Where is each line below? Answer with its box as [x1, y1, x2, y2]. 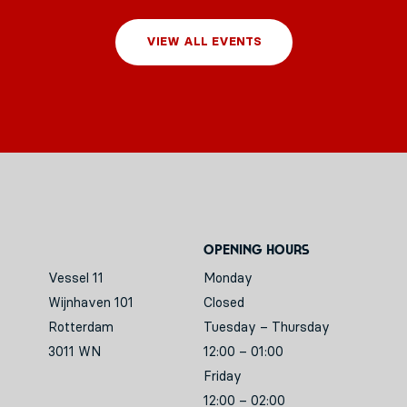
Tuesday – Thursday [203, 320, 330, 334]
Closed [203, 295, 244, 310]
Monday [203, 271, 253, 285]
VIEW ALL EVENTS [145, 36, 262, 49]
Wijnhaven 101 [48, 295, 134, 310]
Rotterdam [48, 320, 114, 334]
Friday [203, 369, 242, 383]
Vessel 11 [48, 271, 104, 285]
